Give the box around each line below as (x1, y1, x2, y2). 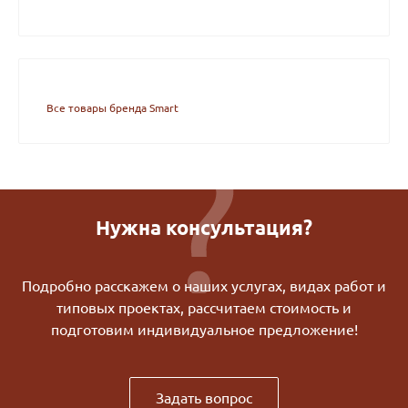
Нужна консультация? (96, 215, 312, 239)
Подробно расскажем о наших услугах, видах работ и (22, 277, 386, 294)
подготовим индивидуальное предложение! (50, 321, 358, 338)
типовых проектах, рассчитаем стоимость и (56, 299, 352, 316)
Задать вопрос (156, 389, 252, 406)
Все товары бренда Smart (46, 101, 178, 114)
